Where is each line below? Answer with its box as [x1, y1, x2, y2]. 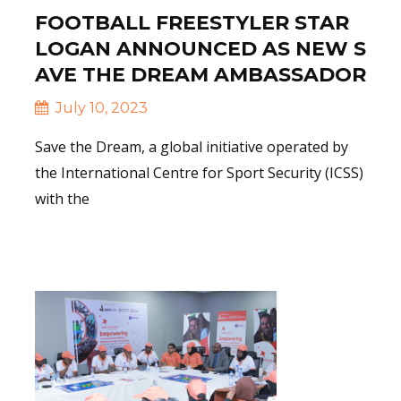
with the [35, 188, 90, 209]
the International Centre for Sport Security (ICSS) [35, 162, 363, 183]
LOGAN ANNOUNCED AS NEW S [35, 36, 366, 61]
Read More [66, 239, 140, 256]
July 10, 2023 [52, 98, 148, 116]
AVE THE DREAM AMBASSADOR [35, 62, 366, 87]
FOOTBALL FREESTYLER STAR [35, 10, 349, 35]
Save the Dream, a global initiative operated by [35, 136, 348, 157]
